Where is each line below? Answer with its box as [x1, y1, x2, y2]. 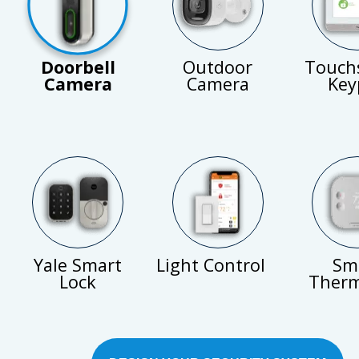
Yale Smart [34, 252, 123, 276]
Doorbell [40, 55, 115, 79]
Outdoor [183, 55, 253, 79]
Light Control [155, 252, 265, 276]
